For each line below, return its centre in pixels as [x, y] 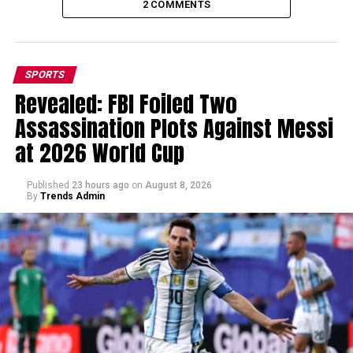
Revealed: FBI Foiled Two [126, 103]
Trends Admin [72, 196]
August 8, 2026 [178, 185]
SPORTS [45, 74]
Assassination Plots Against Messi [174, 128]
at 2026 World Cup [99, 152]
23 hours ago [100, 185]
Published [48, 185]
